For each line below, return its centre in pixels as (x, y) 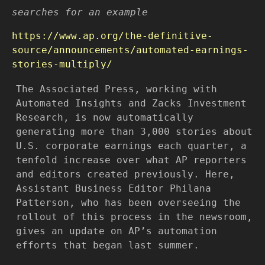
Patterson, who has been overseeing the (128, 203)
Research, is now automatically (105, 117)
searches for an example (80, 12)
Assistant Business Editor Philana (114, 188)
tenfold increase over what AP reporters (131, 160)
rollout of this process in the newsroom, (134, 217)
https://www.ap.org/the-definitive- (112, 36)
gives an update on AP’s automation (117, 231)
